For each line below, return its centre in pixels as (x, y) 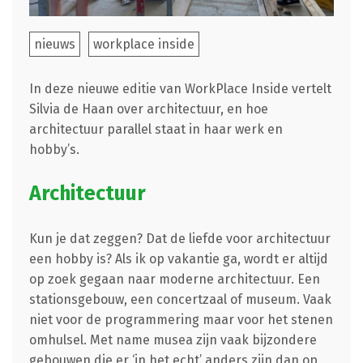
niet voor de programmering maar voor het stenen (181, 319)
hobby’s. (54, 149)
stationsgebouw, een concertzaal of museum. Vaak (180, 299)
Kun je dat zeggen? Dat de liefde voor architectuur (179, 238)
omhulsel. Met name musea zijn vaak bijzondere (173, 340)
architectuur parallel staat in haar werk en (156, 129)
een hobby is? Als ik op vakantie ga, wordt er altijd (178, 258)
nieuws (54, 44)
